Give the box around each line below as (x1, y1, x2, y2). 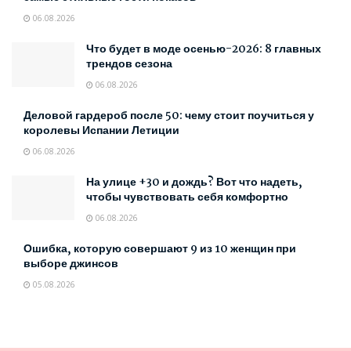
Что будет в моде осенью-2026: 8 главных (86, 39, 321, 59)
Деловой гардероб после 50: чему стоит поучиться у (24, 106, 314, 125)
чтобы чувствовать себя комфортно (86, 187, 288, 207)
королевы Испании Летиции (24, 121, 179, 140)
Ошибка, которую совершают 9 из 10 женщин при (24, 239, 296, 259)
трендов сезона (86, 54, 172, 74)
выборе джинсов (24, 254, 118, 273)
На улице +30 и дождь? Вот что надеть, (86, 172, 302, 192)
